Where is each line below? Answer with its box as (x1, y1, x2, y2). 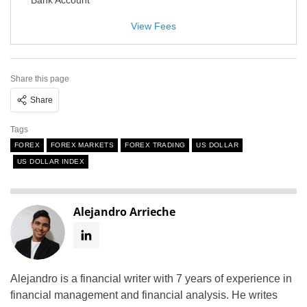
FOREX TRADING (125, 140, 186, 149)
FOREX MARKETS (51, 140, 114, 149)
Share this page (10, 73, 69, 84)
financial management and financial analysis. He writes (10, 288, 278, 301)
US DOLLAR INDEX (17, 157, 84, 165)
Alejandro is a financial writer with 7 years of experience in (10, 272, 292, 284)
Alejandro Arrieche (73, 204, 175, 219)
